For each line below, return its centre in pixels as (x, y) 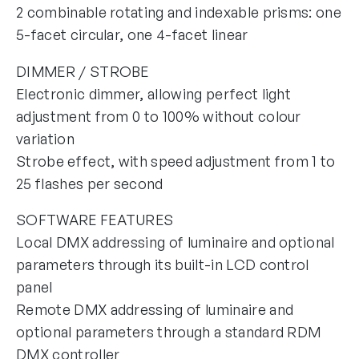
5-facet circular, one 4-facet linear (132, 34)
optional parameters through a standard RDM (169, 332)
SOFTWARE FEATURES (95, 220)
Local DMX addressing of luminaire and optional (175, 242)
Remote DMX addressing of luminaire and (155, 310)
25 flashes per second (90, 183)
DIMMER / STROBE (83, 71)
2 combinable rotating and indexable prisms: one (179, 12)
